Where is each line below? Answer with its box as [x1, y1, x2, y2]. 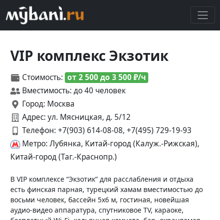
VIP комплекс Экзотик [10, 46, 168, 65]
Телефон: [20, 125, 58, 136]
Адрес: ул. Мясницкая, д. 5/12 [20, 111, 131, 122]
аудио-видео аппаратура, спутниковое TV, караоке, [10, 205, 184, 215]
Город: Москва [20, 98, 75, 109]
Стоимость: [20, 72, 65, 82]
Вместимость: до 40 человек [20, 85, 126, 96]
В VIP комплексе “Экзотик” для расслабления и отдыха [10, 174, 193, 184]
